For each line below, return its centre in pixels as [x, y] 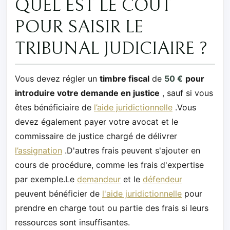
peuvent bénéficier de [59, 193]
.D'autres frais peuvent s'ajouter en [131, 150]
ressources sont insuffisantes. [72, 222]
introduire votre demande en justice [87, 93]
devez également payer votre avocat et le [97, 121]
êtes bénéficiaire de [54, 107]
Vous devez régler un [57, 78]
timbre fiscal [124, 78]
